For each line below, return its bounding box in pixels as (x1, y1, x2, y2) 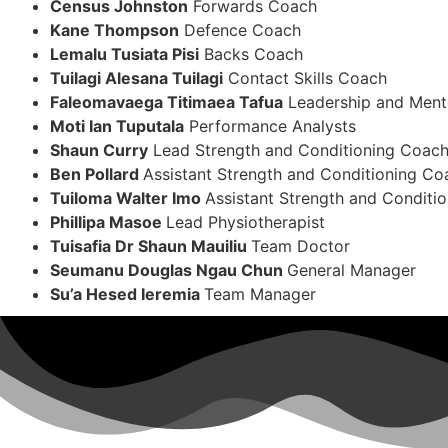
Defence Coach (179, 19, 301, 40)
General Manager (287, 259, 416, 280)
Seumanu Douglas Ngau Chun (50, 259, 287, 280)
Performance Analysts (184, 115, 356, 136)
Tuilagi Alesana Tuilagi (50, 67, 223, 88)
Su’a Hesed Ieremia (50, 283, 204, 304)
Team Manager (204, 283, 316, 304)
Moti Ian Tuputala (50, 115, 184, 136)
